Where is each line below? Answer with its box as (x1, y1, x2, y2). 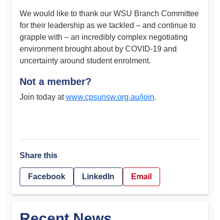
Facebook (28, 172, 65, 181)
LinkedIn (82, 172, 114, 181)
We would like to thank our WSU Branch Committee (20, 9, 199, 18)
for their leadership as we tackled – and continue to (20, 21, 196, 30)
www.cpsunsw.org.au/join (66, 92, 154, 101)
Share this (20, 151, 57, 160)
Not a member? (20, 76, 91, 87)
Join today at (20, 92, 66, 101)
